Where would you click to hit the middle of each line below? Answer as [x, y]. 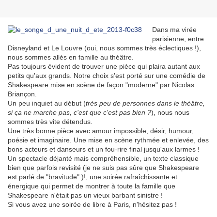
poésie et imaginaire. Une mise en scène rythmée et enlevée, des [108, 140]
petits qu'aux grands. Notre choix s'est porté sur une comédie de [107, 76]
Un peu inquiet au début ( [47, 103]
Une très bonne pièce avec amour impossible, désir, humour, [101, 131]
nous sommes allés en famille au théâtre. [71, 57]
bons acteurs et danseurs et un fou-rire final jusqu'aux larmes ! [104, 149]
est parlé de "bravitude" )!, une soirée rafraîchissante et [93, 177]
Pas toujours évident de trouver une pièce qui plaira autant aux [104, 67]
